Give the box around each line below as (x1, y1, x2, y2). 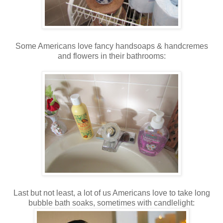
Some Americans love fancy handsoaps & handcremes (15, 41, 208, 50)
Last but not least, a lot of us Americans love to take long (13, 188, 210, 197)
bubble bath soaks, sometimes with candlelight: (28, 198, 195, 207)
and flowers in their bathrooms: (57, 51, 166, 60)
